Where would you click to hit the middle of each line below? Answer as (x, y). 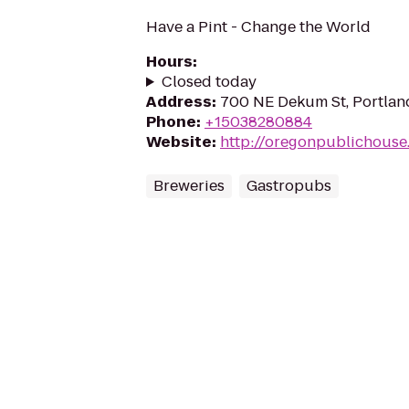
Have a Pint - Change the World (258, 27)
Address (179, 102)
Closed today (209, 82)
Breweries (189, 186)
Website (179, 142)
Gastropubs (289, 186)
